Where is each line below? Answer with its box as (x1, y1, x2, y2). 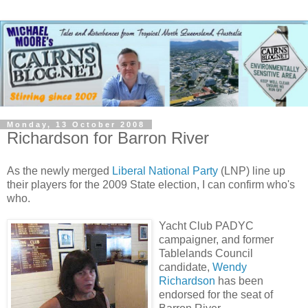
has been (215, 274, 263, 287)
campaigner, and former (159, 233, 274, 245)
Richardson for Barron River (7, 128, 209, 147)
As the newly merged (7, 164, 112, 177)
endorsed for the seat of (159, 288, 273, 300)
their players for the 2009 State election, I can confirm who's (7, 178, 295, 190)
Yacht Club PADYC (159, 219, 254, 232)
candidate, (159, 261, 212, 273)
